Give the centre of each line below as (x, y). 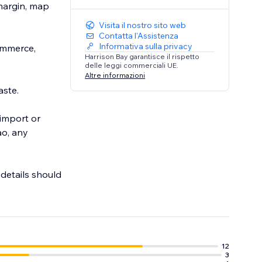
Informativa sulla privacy (146, 46)
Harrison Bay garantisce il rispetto (142, 57)
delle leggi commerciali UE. (132, 65)
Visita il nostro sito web (143, 25)
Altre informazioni (115, 75)
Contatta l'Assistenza (139, 36)
